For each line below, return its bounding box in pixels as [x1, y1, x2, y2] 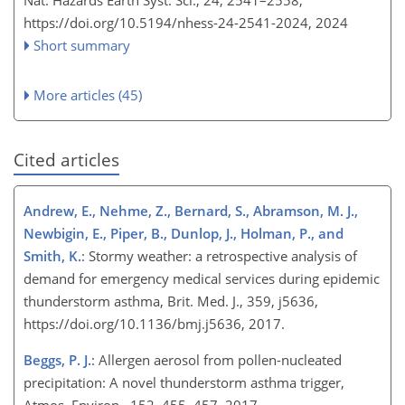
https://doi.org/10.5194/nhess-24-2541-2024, [24, 13, 312, 32]
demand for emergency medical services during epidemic [24, 269, 380, 287]
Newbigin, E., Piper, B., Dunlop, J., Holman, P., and [24, 224, 344, 242]
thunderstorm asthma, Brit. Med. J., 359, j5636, [24, 292, 318, 310]
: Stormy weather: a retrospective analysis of [81, 247, 357, 265]
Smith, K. [24, 247, 81, 265]
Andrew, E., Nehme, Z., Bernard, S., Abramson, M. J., [24, 202, 358, 220]
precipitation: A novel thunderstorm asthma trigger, [24, 373, 344, 391]
